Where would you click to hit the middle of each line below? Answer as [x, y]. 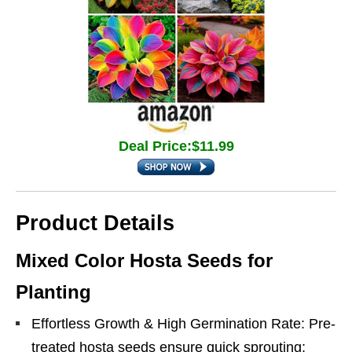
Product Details [95, 223]
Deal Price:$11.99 [176, 146]
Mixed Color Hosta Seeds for [144, 260]
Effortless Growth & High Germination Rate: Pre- [183, 324]
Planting [53, 292]
